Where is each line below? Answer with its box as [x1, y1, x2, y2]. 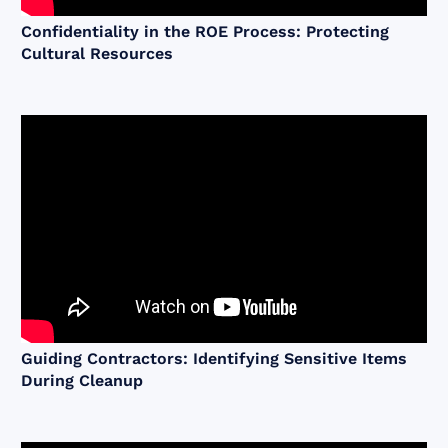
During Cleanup [21, 371, 144, 391]
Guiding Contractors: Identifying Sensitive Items [21, 349, 408, 369]
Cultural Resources [21, 44, 174, 64]
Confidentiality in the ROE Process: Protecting [21, 22, 390, 42]
